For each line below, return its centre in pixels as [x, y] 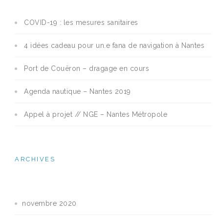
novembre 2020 [49, 204]
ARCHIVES [35, 159]
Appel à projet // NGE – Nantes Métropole [96, 115]
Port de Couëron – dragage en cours [87, 69]
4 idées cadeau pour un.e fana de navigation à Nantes [114, 46]
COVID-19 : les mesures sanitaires [81, 23]
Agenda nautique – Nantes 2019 [77, 92]
